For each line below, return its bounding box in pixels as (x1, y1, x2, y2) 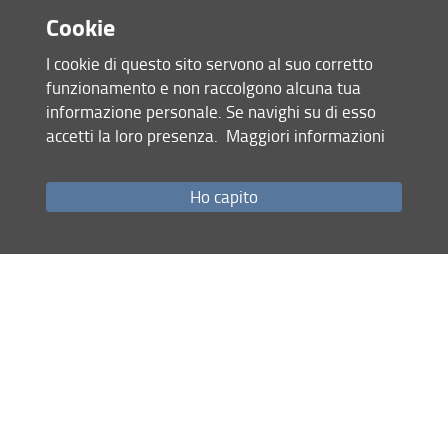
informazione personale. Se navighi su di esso (45, 99, 376, 123)
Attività (236, 321, 290, 347)
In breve (5, 51, 89, 87)
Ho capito (190, 185, 258, 209)
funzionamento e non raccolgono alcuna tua (45, 75, 361, 99)
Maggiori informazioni (225, 123, 385, 147)
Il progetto (12, 321, 90, 347)
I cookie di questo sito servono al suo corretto (45, 51, 373, 75)
